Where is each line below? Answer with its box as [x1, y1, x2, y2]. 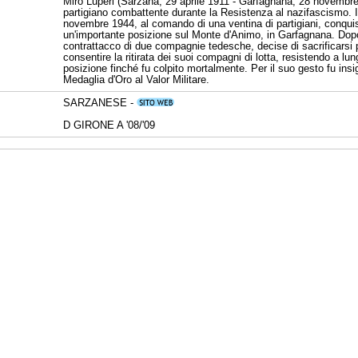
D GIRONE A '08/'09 [63, 119, 155, 131]
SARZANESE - [63, 97, 137, 109]
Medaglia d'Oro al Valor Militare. [63, 74, 209, 86]
